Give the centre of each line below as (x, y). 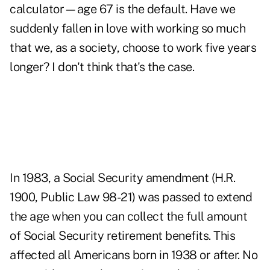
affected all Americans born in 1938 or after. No (133, 255)
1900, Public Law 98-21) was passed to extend (131, 197)
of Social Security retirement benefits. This (122, 236)
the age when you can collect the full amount (128, 217)
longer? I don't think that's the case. (102, 67)
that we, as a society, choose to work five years (133, 48)
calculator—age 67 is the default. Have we (123, 9)
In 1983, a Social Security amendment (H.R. (122, 178)
